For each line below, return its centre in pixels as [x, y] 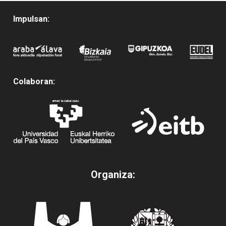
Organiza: [113, 175]
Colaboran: [34, 82]
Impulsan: [31, 19]
